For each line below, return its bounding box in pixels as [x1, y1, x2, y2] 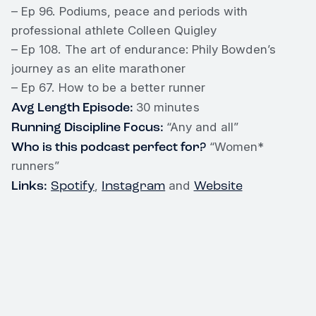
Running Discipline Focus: [11, 119, 166, 135]
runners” [11, 158, 60, 173]
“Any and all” [166, 119, 238, 134]
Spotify [51, 177, 95, 193]
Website [193, 177, 243, 193]
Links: [11, 177, 47, 193]
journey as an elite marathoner [11, 61, 186, 75]
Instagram [102, 177, 166, 193]
